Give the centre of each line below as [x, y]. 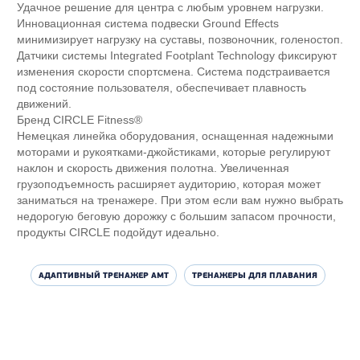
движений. [44, 104]
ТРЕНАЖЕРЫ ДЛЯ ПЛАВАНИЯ [255, 275]
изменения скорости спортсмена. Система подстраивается [173, 72]
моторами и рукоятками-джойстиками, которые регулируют [173, 152]
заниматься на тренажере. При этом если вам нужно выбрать [180, 200]
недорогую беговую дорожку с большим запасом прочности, [176, 216]
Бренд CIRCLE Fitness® [79, 120]
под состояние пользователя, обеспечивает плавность [161, 88]
